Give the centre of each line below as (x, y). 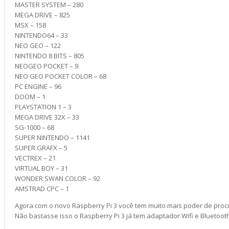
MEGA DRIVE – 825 (42, 15)
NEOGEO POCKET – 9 (47, 66)
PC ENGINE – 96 (38, 86)
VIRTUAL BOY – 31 (41, 168)
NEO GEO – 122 (38, 45)
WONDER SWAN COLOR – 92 (58, 178)
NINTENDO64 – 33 (41, 35)
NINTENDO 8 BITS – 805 (50, 56)
